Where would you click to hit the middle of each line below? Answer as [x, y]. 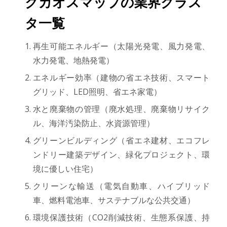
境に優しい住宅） [65, 168]
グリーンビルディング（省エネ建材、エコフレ [121, 140]
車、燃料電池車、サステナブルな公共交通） [114, 200]
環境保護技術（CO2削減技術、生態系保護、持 [121, 217]
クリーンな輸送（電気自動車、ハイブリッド [121, 186]
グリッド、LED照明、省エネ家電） [97, 91]
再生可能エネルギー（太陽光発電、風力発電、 [121, 46]
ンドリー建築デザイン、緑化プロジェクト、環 [121, 154]
